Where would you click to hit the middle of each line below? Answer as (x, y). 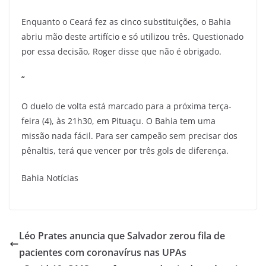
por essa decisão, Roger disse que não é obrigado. (121, 51)
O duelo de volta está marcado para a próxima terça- (126, 106)
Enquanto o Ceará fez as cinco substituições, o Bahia (126, 22)
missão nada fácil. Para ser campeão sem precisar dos (129, 136)
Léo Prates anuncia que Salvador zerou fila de (122, 236)
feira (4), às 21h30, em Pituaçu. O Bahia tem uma (118, 121)
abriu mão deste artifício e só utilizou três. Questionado (132, 37)
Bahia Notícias (50, 178)
